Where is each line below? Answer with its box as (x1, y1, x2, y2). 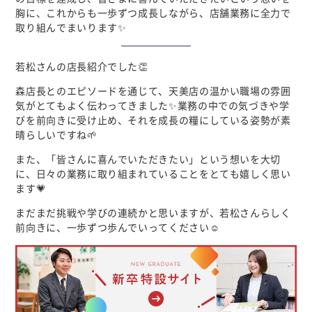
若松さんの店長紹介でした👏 (15, 61, 148, 72)
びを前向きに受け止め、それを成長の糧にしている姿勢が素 (15, 115, 291, 125)
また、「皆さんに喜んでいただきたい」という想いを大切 (15, 154, 281, 164)
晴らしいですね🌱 (15, 130, 97, 140)
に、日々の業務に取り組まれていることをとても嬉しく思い (15, 169, 291, 179)
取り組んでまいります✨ (15, 22, 127, 33)
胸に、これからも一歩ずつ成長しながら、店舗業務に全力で (15, 8, 291, 18)
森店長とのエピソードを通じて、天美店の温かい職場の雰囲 (15, 86, 291, 96)
